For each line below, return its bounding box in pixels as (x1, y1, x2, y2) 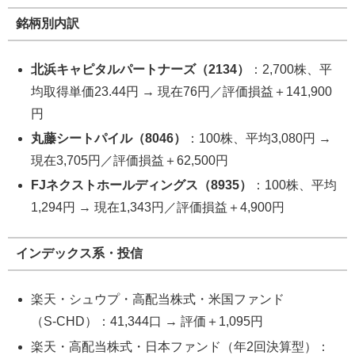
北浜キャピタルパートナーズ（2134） (31, 63, 250, 77)
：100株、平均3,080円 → (186, 132, 332, 146)
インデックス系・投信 (15, 246, 143, 261)
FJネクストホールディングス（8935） (31, 178, 253, 193)
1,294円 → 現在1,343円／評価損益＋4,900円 (31, 200, 285, 215)
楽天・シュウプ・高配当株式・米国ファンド (31, 292, 285, 307)
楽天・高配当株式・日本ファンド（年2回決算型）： (31, 339, 330, 353)
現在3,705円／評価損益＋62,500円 (31, 154, 229, 168)
